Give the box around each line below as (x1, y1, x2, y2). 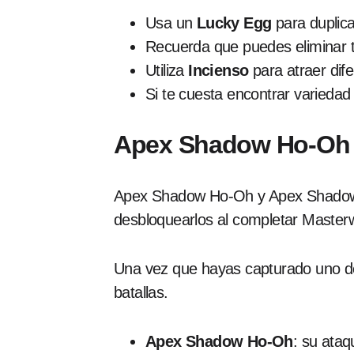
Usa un (145, 14, 197, 32)
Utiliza (145, 62, 189, 79)
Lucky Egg (196, 14, 272, 32)
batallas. (114, 284, 168, 301)
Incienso (188, 62, 249, 79)
